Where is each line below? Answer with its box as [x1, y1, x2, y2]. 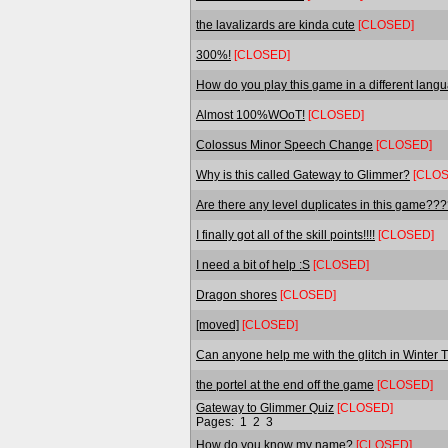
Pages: [196, 414, 237, 429]
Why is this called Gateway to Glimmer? [196, 167, 410, 182]
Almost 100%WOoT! [196, 107, 305, 122]
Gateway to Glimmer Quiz [196, 400, 334, 415]
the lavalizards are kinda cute [196, 17, 355, 32]
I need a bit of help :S [196, 257, 310, 272]
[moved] [196, 317, 239, 332]
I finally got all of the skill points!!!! [196, 227, 375, 242]
